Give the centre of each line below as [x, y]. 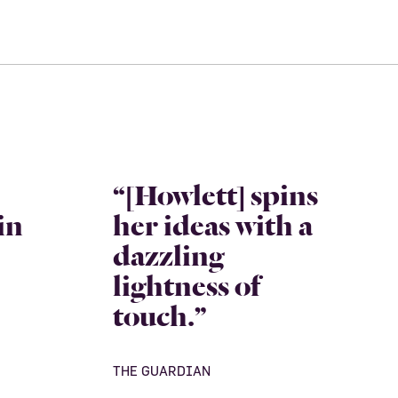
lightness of [186, 283]
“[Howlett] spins [215, 192]
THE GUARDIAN [161, 371]
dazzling [168, 253]
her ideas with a [212, 223]
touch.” [159, 313]
